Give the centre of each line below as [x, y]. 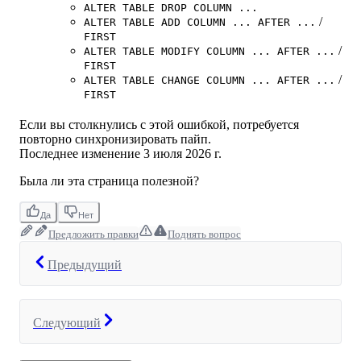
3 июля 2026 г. [183, 154]
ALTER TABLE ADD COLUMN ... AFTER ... [200, 23]
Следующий [67, 323]
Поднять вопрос [204, 234]
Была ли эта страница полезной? [109, 181]
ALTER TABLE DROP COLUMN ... [171, 8]
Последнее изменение [80, 154]
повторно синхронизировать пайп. [115, 139]
